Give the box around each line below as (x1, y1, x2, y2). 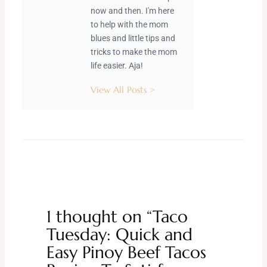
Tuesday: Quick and (46, 224, 193, 246)
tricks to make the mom (90, 47, 177, 57)
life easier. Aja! (90, 61, 143, 71)
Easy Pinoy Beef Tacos (46, 242, 206, 263)
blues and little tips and (90, 33, 175, 44)
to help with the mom (90, 20, 168, 30)
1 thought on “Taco (46, 206, 188, 228)
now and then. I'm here (90, 6, 174, 16)
